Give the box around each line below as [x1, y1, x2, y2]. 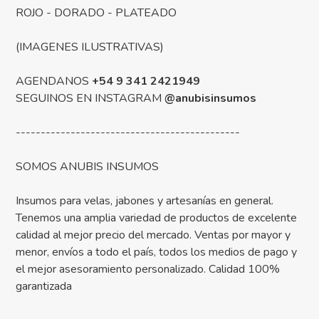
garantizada [16, 278, 73, 295]
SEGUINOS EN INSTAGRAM [16, 90, 165, 107]
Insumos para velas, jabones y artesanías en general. [16, 193, 274, 209]
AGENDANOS [16, 73, 93, 90]
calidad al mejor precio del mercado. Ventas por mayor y [16, 227, 291, 244]
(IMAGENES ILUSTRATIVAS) [16, 39, 164, 56]
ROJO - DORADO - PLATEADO [16, 5, 177, 21]
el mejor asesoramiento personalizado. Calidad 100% [16, 261, 281, 278]
